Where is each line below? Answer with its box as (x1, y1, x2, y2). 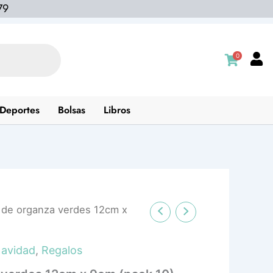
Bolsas (57, 103, 85, 117)
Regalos (41, 243, 82, 257)
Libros (103, 103, 130, 117)
